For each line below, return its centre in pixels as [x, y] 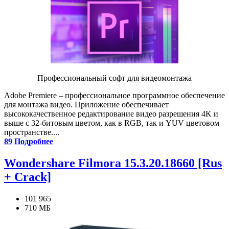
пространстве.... [32, 132]
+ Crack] [28, 177]
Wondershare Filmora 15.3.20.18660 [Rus [113, 163]
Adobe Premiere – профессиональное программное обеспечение [114, 95]
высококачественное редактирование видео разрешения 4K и [111, 113]
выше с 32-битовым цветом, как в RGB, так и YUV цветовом [112, 123]
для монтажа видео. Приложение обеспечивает [86, 104]
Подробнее [34, 141]
